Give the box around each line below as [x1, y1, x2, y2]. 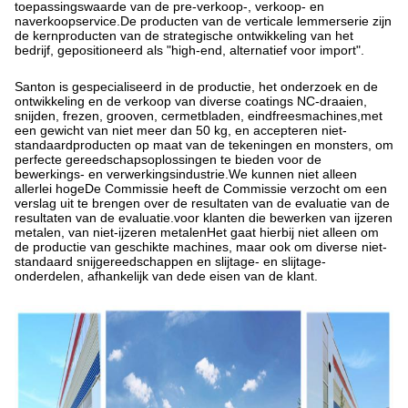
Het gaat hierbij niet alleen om [207, 225, 379, 240]
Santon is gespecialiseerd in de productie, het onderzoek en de [15, 79, 378, 94]
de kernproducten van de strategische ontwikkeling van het [15, 28, 353, 43]
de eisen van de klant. [191, 269, 318, 283]
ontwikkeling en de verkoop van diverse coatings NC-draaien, [15, 94, 367, 108]
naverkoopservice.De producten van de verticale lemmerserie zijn [15, 14, 392, 28]
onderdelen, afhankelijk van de [15, 269, 191, 283]
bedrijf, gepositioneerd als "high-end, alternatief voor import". [15, 43, 364, 57]
